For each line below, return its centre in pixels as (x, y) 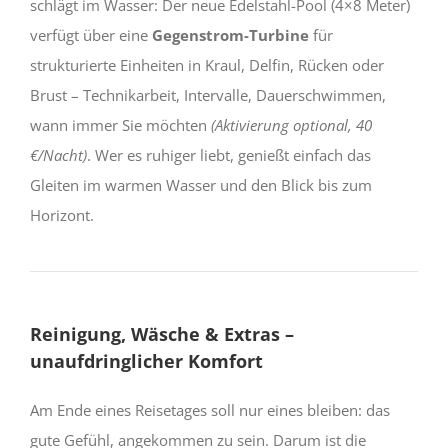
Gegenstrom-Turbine (230, 34)
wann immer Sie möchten (120, 124)
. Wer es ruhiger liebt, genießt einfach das (229, 154)
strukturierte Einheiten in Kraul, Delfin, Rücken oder (207, 64)
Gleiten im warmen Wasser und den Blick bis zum (201, 184)
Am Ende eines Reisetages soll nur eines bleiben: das (210, 409)
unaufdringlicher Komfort (146, 360)
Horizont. (62, 214)
